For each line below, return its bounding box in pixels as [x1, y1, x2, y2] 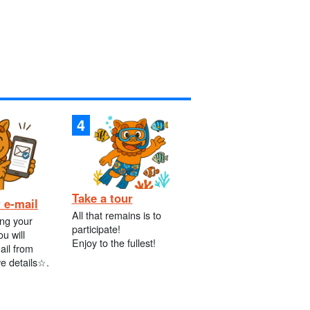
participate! [71, 221, 120, 236]
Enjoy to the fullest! [71, 235, 156, 250]
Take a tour [71, 189, 133, 206]
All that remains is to [71, 207, 161, 222]
